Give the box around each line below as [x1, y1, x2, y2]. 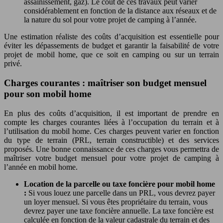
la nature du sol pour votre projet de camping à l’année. [24, 15, 197, 24]
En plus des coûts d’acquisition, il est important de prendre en [4, 109, 219, 117]
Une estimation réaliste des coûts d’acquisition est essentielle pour [4, 32, 219, 41]
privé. [4, 59, 22, 68]
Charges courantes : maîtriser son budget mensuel [4, 78, 207, 89]
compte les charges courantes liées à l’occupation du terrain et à [4, 117, 219, 126]
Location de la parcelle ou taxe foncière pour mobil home [24, 179, 215, 188]
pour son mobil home [4, 89, 91, 100]
